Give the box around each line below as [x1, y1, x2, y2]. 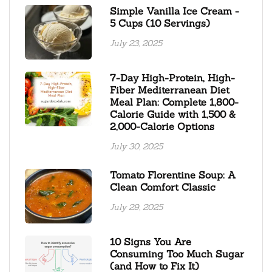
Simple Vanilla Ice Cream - [110, 4, 239, 17]
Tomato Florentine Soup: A [110, 168, 236, 181]
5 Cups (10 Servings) [110, 16, 210, 29]
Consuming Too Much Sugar [110, 247, 244, 260]
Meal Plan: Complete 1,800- [110, 95, 239, 108]
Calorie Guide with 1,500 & [110, 107, 236, 120]
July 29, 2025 [110, 201, 163, 212]
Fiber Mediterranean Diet [110, 83, 229, 96]
